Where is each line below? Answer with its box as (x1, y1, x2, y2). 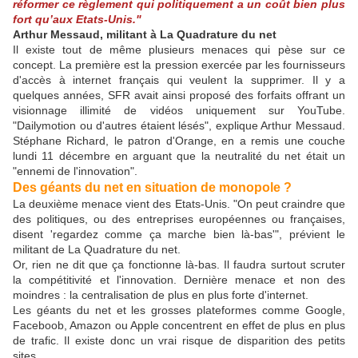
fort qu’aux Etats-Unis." (13, 13, 141, 26)
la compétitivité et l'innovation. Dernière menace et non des (13, 273, 345, 287)
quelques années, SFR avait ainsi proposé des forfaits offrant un (13, 89, 345, 102)
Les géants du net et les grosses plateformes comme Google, (13, 304, 345, 317)
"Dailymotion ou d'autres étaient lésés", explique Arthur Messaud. (13, 119, 345, 133)
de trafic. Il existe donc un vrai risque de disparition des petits (13, 334, 345, 348)
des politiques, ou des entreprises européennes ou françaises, (13, 213, 345, 226)
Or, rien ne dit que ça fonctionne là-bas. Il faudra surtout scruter (13, 258, 345, 272)
